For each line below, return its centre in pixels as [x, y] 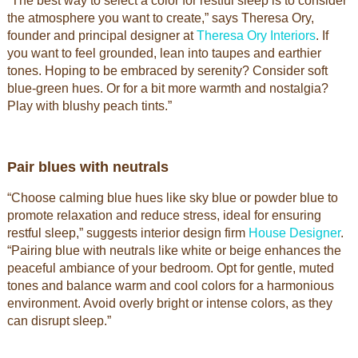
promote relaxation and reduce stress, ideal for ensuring [164, 215]
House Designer [294, 233]
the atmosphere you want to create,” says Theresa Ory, [160, 18]
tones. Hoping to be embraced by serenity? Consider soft [167, 71]
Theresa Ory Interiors [256, 36]
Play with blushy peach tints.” [89, 106]
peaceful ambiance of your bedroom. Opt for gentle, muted [170, 268]
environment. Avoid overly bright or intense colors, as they [169, 303]
